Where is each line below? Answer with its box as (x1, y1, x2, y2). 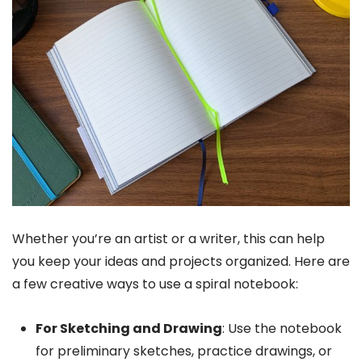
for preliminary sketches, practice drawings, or (35, 341, 332, 360)
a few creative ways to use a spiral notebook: (12, 274, 298, 293)
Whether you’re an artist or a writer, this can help (12, 229, 325, 248)
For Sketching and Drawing (35, 318, 222, 338)
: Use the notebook (221, 318, 342, 338)
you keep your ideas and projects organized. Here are (12, 251, 350, 271)
